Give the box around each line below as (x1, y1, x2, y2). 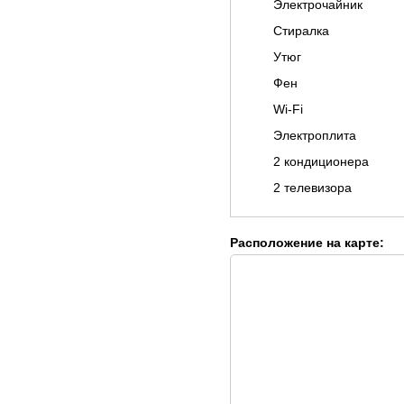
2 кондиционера (273, 154, 369, 169)
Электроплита (273, 128, 356, 142)
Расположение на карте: (230, 235, 384, 250)
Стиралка (273, 23, 329, 38)
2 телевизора (273, 180, 352, 195)
